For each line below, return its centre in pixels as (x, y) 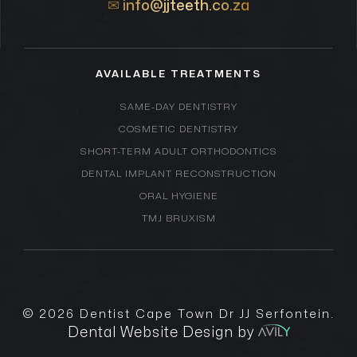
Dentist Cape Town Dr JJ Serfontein (205, 314)
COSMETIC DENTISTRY (178, 129)
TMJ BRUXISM (178, 218)
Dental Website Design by (163, 332)
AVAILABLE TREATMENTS (178, 74)
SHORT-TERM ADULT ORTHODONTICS (178, 151)
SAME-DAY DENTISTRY (178, 106)
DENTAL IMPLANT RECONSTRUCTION (178, 173)
